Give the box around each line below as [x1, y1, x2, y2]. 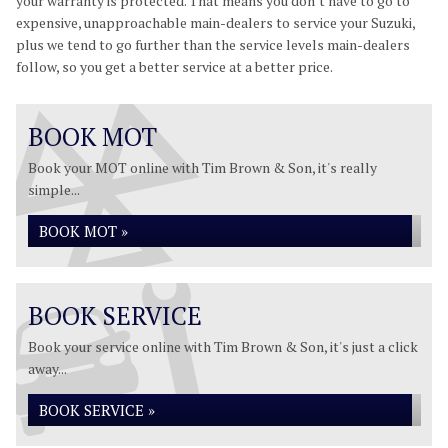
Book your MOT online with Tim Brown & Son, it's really [28, 158, 377, 177]
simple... [28, 180, 80, 199]
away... [28, 359, 67, 378]
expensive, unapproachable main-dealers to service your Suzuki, [16, 13, 415, 32]
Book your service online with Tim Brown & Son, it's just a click [28, 337, 418, 356]
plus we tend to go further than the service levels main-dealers [16, 35, 410, 54]
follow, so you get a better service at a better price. [16, 57, 333, 76]
